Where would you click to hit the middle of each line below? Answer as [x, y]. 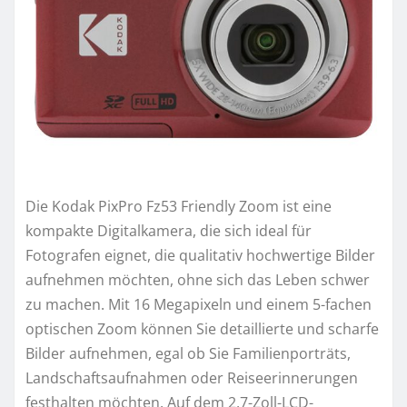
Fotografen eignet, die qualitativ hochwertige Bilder [200, 255]
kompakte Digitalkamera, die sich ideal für [169, 230]
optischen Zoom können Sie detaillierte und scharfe [202, 328]
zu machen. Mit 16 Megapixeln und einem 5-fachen [199, 304]
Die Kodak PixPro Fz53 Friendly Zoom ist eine [179, 206]
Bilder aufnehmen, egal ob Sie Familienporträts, [188, 353]
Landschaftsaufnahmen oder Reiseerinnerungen [192, 377]
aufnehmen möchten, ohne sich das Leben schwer [198, 279]
